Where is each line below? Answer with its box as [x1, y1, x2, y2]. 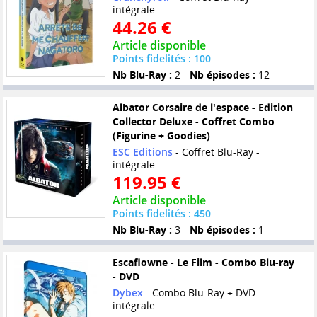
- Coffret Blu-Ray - [172, 145, 260, 159]
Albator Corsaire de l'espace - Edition [112, 100, 293, 115]
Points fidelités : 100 [112, 52, 211, 66]
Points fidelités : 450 [112, 207, 211, 221]
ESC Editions [112, 145, 173, 159]
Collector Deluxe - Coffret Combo [112, 115, 275, 129]
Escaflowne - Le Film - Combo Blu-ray [112, 255, 294, 270]
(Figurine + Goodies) [112, 129, 210, 143]
